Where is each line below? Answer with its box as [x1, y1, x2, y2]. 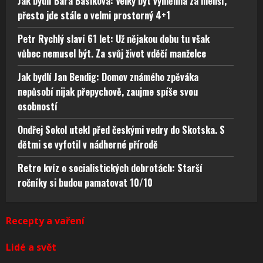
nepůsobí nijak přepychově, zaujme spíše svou [18, 85, 198, 99]
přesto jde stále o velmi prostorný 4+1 [18, 8, 170, 23]
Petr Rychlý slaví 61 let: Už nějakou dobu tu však [18, 32, 210, 46]
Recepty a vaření [6, 214, 85, 228]
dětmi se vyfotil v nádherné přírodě [18, 137, 158, 152]
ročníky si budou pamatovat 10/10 [18, 176, 153, 190]
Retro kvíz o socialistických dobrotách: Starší [18, 161, 203, 176]
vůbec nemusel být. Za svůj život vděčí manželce [18, 46, 206, 61]
